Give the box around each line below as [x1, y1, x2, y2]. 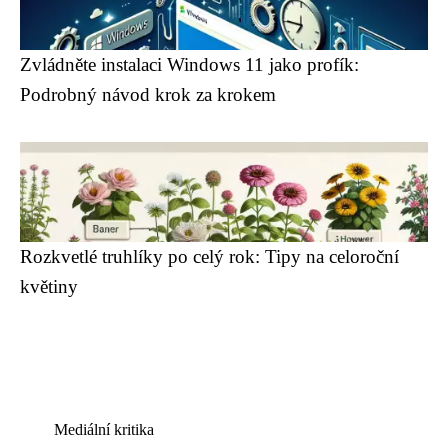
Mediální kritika [54, 421, 154, 438]
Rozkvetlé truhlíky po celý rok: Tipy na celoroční [20, 246, 399, 267]
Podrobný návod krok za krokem [20, 84, 276, 105]
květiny [20, 276, 78, 297]
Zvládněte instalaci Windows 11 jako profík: [20, 54, 359, 75]
